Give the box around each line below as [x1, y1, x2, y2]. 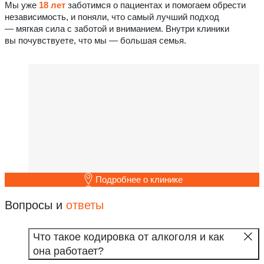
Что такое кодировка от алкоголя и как [33, 230, 224, 243]
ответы [66, 198, 104, 212]
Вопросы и [5, 198, 66, 212]
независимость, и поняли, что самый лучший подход [5, 12, 219, 22]
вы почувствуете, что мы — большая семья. [5, 35, 186, 46]
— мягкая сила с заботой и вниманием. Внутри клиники [5, 24, 229, 34]
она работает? [33, 245, 104, 257]
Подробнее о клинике [95, 174, 183, 184]
